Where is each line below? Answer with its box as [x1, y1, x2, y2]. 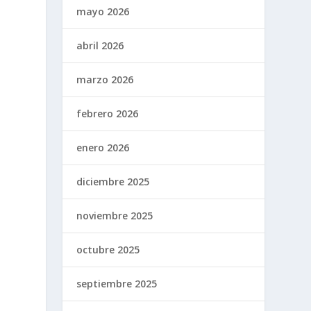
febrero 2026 [76, 106, 139, 120]
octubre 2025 [76, 242, 140, 256]
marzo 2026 [76, 72, 134, 86]
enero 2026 [76, 140, 130, 154]
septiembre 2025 [76, 276, 158, 290]
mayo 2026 [76, 4, 130, 18]
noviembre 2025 [76, 208, 153, 222]
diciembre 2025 [76, 174, 150, 188]
